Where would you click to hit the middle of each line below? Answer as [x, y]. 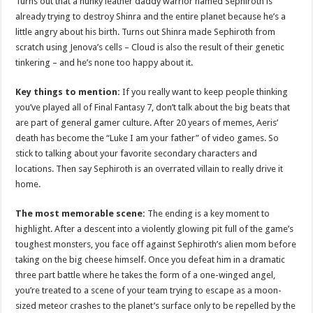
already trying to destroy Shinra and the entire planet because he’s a [151, 16]
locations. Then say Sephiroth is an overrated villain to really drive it [150, 168]
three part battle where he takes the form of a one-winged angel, [146, 275]
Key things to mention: [69, 92]
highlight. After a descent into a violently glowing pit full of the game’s [155, 228]
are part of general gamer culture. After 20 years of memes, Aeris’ [147, 122]
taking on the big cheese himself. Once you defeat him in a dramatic [151, 259]
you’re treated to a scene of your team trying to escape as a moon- [149, 290]
